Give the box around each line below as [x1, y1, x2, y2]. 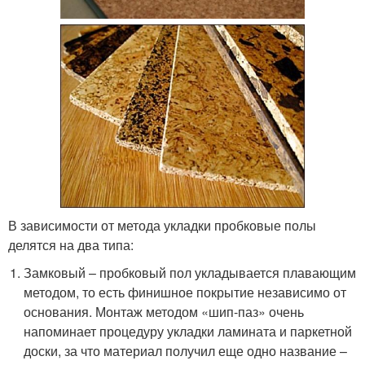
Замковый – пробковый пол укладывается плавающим [24, 263, 357, 283]
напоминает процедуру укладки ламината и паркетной [24, 322, 353, 341]
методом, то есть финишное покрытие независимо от [24, 283, 347, 302]
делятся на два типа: [8, 235, 134, 255]
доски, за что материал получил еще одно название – [24, 341, 348, 361]
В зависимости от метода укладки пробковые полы [8, 216, 316, 235]
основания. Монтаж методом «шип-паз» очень [24, 302, 305, 322]
